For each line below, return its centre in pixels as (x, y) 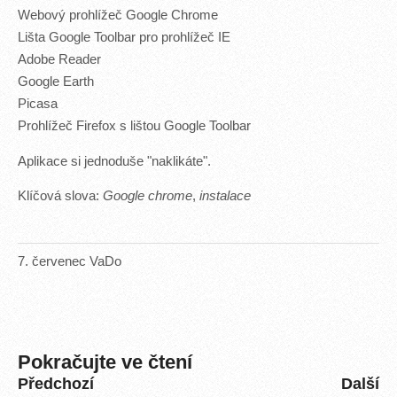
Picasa (38, 103)
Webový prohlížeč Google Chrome (118, 15)
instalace (225, 196)
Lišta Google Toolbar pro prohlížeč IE (124, 37)
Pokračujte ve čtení (105, 362)
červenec (59, 261)
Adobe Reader (59, 59)
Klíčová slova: (60, 196)
